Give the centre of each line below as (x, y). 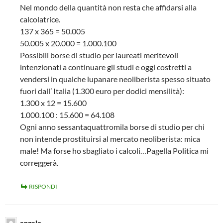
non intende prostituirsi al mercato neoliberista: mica (110, 138)
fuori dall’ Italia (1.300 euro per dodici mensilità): (102, 91)
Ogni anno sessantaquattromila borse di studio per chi (112, 126)
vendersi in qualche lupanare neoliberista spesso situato (115, 79)
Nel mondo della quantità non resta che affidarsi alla (108, 7)
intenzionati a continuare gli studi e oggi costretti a (106, 67)
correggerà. (39, 162)
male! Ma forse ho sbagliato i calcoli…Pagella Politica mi (114, 150)
